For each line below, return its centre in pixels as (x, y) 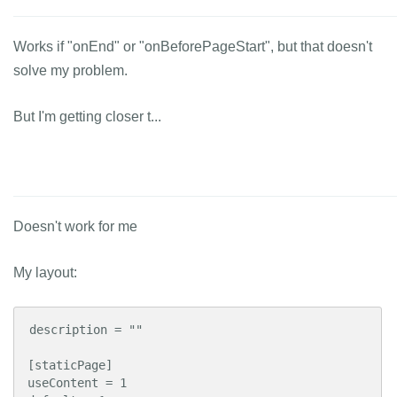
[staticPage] (70, 365)
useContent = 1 (77, 383)
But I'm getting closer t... (87, 117)
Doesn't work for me (75, 226)
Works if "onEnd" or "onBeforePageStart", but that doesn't (193, 47)
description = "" (86, 330)
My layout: (45, 272)
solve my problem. (70, 70)
